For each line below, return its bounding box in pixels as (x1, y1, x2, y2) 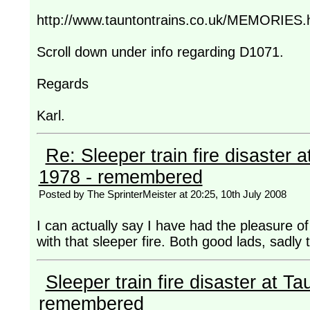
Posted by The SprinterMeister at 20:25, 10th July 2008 (38, 188, 286, 201)
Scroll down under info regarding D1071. (36, 44, 284, 60)
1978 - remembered (38, 167, 203, 188)
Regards (36, 75, 89, 91)
